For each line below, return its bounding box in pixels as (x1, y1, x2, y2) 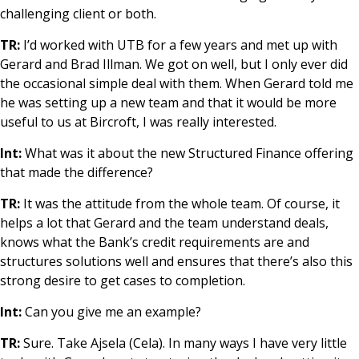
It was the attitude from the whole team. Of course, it (20, 194, 340, 212)
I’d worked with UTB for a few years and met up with (20, 35, 337, 54)
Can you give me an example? (22, 302, 201, 321)
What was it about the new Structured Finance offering (22, 143, 353, 162)
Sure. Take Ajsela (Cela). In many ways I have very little (20, 333, 347, 352)
